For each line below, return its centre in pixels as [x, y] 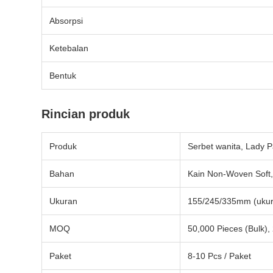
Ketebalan [69, 48]
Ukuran [63, 201]
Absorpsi [66, 21]
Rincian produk [86, 114]
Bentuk [63, 76]
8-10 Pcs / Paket [219, 256]
